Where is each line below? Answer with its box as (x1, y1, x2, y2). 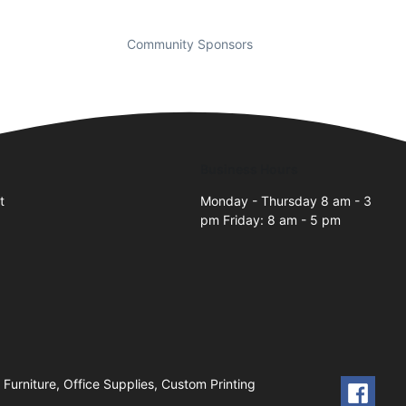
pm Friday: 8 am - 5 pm (200, 211, 342, 227)
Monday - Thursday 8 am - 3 (200, 192, 372, 208)
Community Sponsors (126, 35, 253, 52)
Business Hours (200, 160, 299, 177)
